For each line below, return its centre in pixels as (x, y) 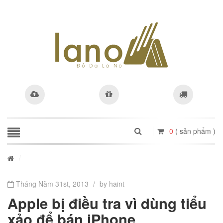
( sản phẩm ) (195, 131)
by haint (112, 184)
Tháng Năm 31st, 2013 (51, 184)
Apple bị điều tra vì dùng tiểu (107, 203)
